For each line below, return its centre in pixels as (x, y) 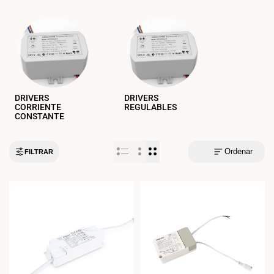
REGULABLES (151, 107)
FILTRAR (39, 151)
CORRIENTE (38, 107)
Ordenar (238, 151)
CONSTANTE (40, 116)
